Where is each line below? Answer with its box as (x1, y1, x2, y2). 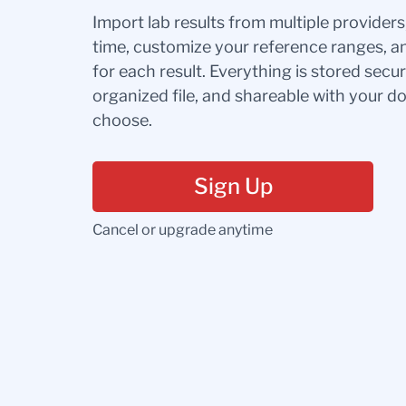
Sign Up (193, 173, 273, 200)
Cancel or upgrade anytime (92, 221, 273, 239)
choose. (92, 111, 152, 130)
